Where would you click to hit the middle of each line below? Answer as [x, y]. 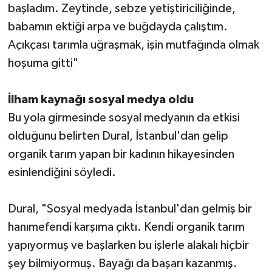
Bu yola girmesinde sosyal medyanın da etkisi [124, 118]
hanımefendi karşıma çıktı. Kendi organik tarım [126, 227]
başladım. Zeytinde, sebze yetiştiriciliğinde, [121, 9]
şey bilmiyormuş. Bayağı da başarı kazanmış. [122, 264]
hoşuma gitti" [43, 63]
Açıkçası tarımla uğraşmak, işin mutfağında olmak [133, 45]
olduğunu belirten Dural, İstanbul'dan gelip [118, 136]
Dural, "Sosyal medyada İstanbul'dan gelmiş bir [130, 209]
